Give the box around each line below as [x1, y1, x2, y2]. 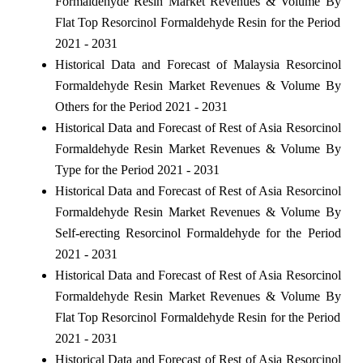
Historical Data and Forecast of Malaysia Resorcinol [54, 57, 341, 71]
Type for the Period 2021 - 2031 [54, 162, 220, 177]
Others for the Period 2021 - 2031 [54, 99, 228, 113]
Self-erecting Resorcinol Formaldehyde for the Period [54, 225, 341, 240]
